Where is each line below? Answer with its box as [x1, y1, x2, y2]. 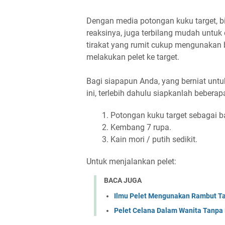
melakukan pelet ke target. [86, 52, 179, 62]
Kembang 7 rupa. [110, 123, 171, 133]
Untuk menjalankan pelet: [86, 157, 176, 167]
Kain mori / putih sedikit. [110, 135, 197, 145]
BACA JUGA [104, 176, 142, 185]
